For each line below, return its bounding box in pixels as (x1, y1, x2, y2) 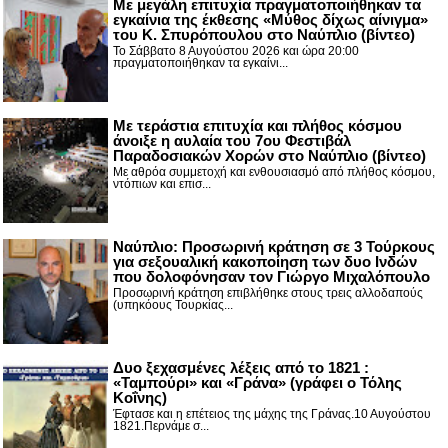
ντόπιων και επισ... (113, 176, 211, 191)
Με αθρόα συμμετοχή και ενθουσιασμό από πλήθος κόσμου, (113, 164, 435, 179)
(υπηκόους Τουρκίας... (113, 297, 233, 312)
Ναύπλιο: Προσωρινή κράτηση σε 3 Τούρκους (113, 237, 435, 255)
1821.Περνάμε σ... (113, 418, 209, 433)
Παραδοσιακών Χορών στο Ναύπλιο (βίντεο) (113, 146, 426, 164)
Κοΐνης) (113, 388, 167, 406)
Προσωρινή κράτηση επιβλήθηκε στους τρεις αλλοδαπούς (113, 285, 423, 300)
